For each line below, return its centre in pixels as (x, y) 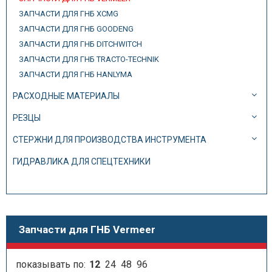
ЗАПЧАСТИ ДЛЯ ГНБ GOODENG (76, 29)
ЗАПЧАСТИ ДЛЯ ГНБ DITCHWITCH (80, 44)
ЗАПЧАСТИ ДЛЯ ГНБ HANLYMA (76, 74)
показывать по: (52, 264)
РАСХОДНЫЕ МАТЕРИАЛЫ (66, 96)
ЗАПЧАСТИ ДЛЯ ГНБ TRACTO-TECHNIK (89, 59)
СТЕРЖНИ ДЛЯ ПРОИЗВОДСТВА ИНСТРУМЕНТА (110, 140)
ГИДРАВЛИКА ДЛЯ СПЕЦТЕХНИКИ (82, 161)
